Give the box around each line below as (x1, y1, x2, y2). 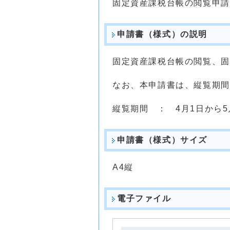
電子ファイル (117, 194, 171, 203)
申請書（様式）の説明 (117, 30, 207, 39)
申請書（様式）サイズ (117, 136, 207, 145)
